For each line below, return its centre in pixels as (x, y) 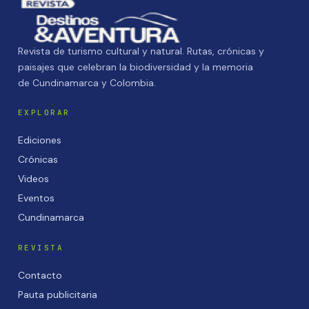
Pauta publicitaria (58, 294)
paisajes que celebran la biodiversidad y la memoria (136, 67)
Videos (33, 178)
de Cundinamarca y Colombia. (87, 82)
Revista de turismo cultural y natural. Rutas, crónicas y (141, 51)
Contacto (40, 275)
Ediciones (40, 140)
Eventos (36, 198)
